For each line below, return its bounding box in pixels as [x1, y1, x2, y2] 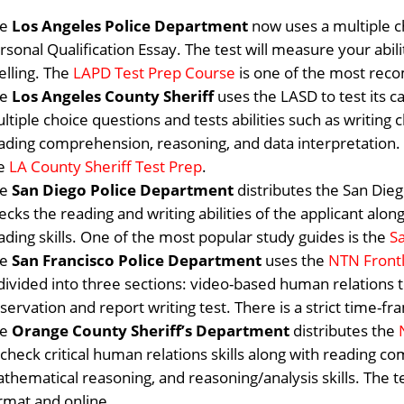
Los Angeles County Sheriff [12, 86, 215, 106]
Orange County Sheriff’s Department [12, 320, 290, 341]
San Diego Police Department [12, 179, 238, 200]
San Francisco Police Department [12, 250, 262, 271]
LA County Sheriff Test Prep [9, 156, 203, 177]
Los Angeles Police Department [12, 15, 252, 36]
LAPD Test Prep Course [73, 62, 236, 83]
